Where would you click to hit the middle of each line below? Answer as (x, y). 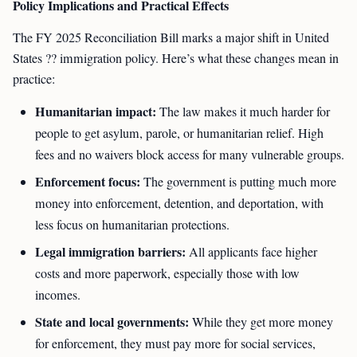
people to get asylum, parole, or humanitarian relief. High (179, 133)
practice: (34, 79)
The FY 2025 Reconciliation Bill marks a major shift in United (171, 37)
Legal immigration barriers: (110, 251)
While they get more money (261, 322)
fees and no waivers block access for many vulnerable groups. (190, 155)
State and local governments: (112, 322)
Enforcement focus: (88, 181)
